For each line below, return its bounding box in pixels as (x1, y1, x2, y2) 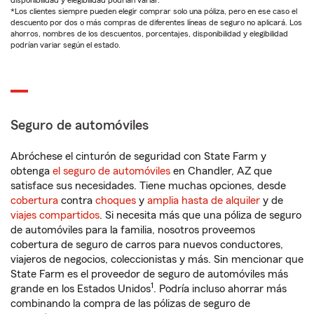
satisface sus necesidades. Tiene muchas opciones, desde (11, 180, 286, 191)
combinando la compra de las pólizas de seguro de (11, 298, 250, 309)
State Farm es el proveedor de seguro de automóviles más (11, 268, 288, 280)
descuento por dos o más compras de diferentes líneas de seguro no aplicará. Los (11, 18, 302, 27)
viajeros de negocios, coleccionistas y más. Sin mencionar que (11, 254, 303, 265)
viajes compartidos (11, 210, 100, 221)
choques (95, 195, 136, 206)
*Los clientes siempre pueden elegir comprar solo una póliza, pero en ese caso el (11, 7, 297, 15)
